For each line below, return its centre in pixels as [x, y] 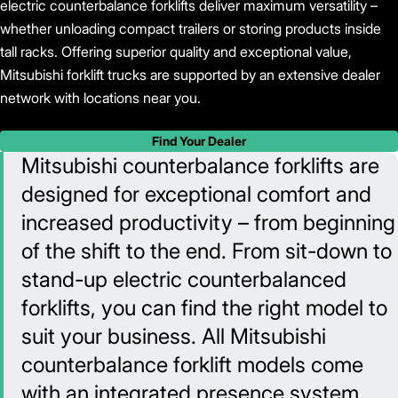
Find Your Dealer [199, 141]
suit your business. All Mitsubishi [174, 337]
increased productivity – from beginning [208, 223]
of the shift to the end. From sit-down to [207, 251]
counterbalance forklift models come [192, 365]
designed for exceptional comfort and [196, 195]
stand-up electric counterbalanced [184, 280]
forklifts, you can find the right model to [204, 308]
